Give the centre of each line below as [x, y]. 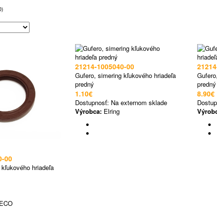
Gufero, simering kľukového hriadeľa [125, 75]
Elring [111, 111]
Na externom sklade [139, 102]
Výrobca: [88, 111]
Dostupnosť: [93, 102]
